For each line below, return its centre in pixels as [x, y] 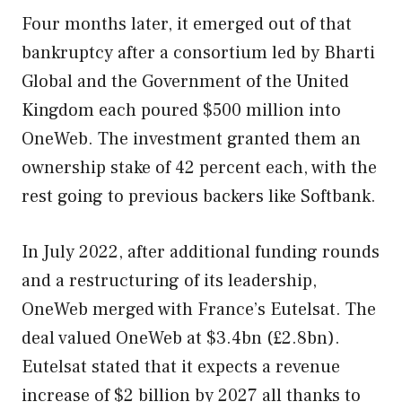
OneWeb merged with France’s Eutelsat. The [199, 309]
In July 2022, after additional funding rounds [201, 252]
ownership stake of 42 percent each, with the [199, 167]
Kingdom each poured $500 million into [181, 110]
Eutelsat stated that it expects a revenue [181, 367]
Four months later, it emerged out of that [187, 24]
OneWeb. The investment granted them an [191, 139]
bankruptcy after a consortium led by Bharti [198, 52]
